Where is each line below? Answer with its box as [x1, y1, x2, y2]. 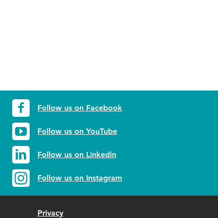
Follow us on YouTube [37, 127, 117, 136]
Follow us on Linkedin [37, 150, 116, 159]
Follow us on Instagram [37, 173, 122, 182]
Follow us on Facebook [37, 103, 122, 112]
